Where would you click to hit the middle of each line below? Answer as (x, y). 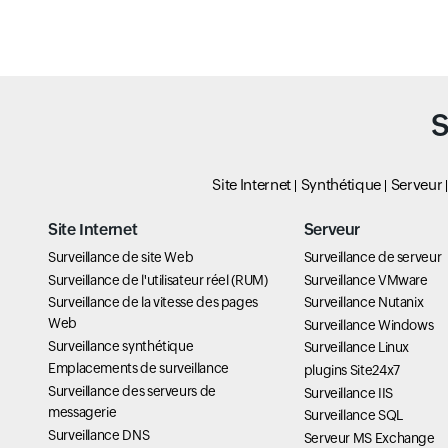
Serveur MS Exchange (369, 437)
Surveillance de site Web (121, 257)
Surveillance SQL (353, 415)
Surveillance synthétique (121, 345)
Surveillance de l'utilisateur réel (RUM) (158, 279)
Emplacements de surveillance (138, 368)
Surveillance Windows (368, 324)
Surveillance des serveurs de (132, 390)
